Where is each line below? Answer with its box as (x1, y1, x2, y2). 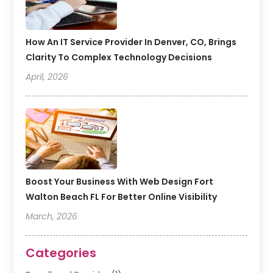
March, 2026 (26, 210, 78, 223)
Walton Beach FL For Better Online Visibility (26, 191, 218, 204)
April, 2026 (26, 71, 69, 83)
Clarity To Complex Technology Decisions (26, 51, 213, 64)
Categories (26, 244, 97, 262)
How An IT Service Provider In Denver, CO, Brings (26, 36, 237, 49)
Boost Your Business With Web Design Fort (26, 175, 214, 188)
